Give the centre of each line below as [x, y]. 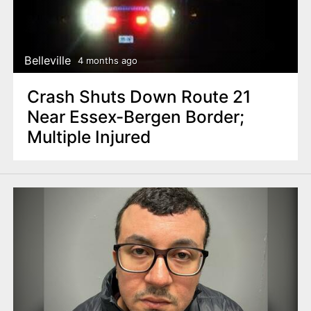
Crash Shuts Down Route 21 [139, 96]
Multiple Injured [89, 136]
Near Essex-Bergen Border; [135, 116]
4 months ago [107, 61]
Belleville [48, 61]
